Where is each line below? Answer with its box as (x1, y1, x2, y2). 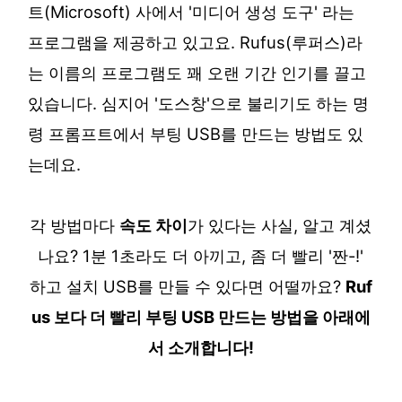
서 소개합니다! (147, 336, 254, 357)
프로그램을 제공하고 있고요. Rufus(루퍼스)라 (28, 31, 363, 52)
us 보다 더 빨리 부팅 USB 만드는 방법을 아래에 (31, 306, 371, 327)
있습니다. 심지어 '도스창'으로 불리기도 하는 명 (28, 92, 370, 113)
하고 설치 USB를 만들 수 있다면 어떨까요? (29, 275, 345, 296)
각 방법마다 (30, 214, 120, 235)
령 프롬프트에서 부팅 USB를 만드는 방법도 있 (28, 123, 364, 144)
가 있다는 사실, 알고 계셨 (188, 214, 372, 235)
